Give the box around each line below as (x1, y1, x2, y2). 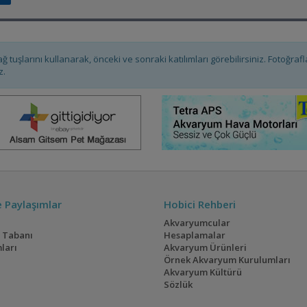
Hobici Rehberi (163, 197, 236, 212)
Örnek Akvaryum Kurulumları (163, 254, 291, 267)
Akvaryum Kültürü (163, 266, 242, 279)
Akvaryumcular (163, 217, 230, 230)
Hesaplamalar (163, 229, 225, 242)
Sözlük (163, 278, 193, 291)
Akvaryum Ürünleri (163, 241, 247, 254)
